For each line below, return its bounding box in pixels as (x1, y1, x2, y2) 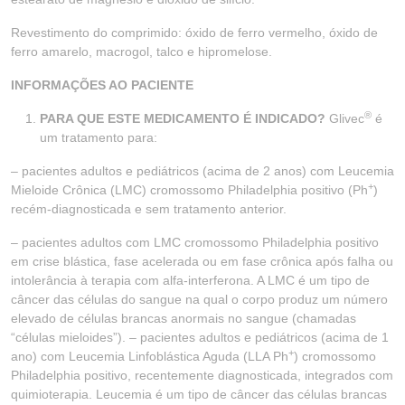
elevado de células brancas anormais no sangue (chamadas (11, 311, 356, 325)
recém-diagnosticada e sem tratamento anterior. (11, 202, 287, 216)
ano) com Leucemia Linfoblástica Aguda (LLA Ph (11, 349, 288, 363)
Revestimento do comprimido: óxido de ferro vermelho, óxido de (11, 25, 378, 40)
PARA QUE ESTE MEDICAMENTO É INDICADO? (40, 111, 329, 126)
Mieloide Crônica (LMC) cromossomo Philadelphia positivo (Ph (11, 183, 368, 197)
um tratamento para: (40, 130, 157, 145)
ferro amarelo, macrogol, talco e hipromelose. (11, 44, 272, 59)
